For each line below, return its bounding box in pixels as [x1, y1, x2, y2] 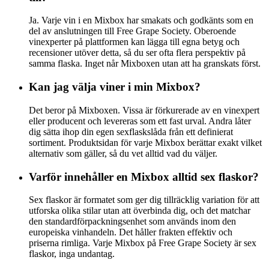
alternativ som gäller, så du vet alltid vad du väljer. [29, 148, 217, 159]
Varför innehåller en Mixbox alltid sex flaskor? [29, 170, 259, 183]
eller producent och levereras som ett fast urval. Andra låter [29, 115, 251, 126]
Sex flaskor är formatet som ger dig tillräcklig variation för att [29, 195, 259, 205]
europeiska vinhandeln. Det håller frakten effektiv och [29, 227, 232, 238]
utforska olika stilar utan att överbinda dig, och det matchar [29, 205, 250, 216]
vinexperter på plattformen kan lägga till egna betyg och [29, 37, 240, 47]
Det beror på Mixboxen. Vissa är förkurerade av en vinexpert [29, 104, 259, 115]
